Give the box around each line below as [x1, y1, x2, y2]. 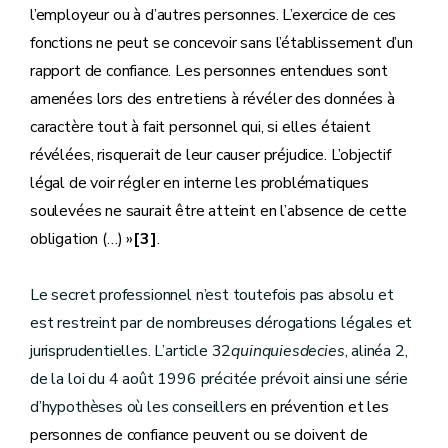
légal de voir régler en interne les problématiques [30, 172, 370, 194]
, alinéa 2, [344, 340, 408, 362]
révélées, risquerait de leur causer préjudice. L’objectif [30, 144, 391, 166]
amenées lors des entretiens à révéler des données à [30, 88, 395, 110]
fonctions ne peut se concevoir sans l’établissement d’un [30, 32, 413, 54]
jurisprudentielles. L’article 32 [30, 340, 232, 362]
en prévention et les [250, 396, 389, 418]
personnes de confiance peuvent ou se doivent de [30, 424, 368, 446]
